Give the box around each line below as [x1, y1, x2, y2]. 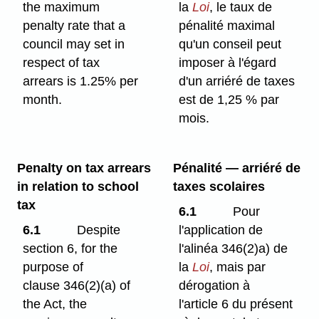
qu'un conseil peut [179, 36, 282, 51]
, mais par [209, 259, 266, 274]
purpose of [23, 259, 84, 274]
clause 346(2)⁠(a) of [23, 278, 131, 293]
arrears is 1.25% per [23, 73, 139, 88]
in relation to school [16, 179, 139, 194]
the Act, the [23, 296, 88, 311]
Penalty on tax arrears [16, 160, 151, 175]
